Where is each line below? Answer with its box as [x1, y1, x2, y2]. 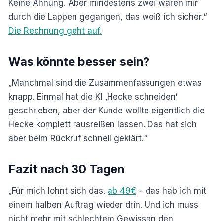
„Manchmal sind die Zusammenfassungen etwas [8, 78, 202, 88]
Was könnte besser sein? [8, 54, 149, 69]
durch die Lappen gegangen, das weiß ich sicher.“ [8, 11, 207, 22]
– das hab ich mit [136, 186, 206, 196]
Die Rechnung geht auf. [8, 25, 102, 36]
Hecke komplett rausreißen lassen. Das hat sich [8, 119, 197, 130]
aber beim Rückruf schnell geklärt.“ [8, 133, 147, 144]
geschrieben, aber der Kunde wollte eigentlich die [8, 106, 205, 116]
